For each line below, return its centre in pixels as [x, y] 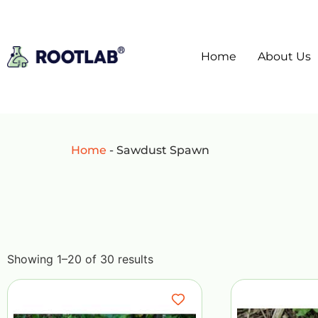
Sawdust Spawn [163, 150]
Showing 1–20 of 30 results [80, 259]
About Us [284, 56]
